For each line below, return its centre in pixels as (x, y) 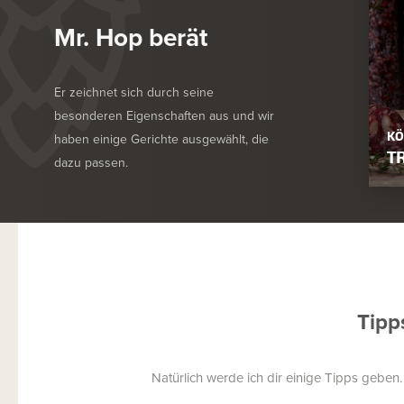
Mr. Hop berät (131, 37)
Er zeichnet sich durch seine (134, 92)
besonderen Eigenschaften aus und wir (164, 115)
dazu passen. (91, 162)
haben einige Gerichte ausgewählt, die (161, 138)
